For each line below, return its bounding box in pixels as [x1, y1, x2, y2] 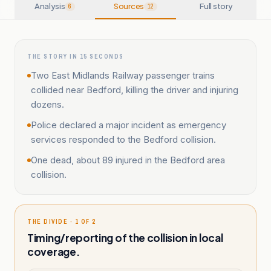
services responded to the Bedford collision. [31, 134, 216, 145]
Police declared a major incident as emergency [31, 119, 226, 131]
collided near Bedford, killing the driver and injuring [31, 84, 238, 96]
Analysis [34, 1, 65, 11]
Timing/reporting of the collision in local [27, 231, 223, 244]
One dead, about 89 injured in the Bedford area [31, 154, 225, 166]
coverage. [27, 245, 80, 258]
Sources [114, 1, 144, 11]
